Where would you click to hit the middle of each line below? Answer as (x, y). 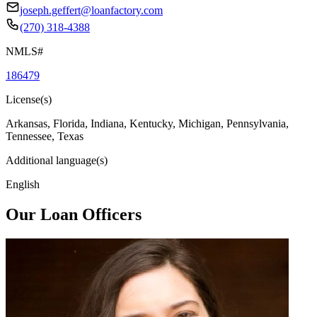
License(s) (29, 99)
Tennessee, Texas (45, 136)
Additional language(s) (57, 160)
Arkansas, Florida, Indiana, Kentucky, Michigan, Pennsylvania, (147, 123)
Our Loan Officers (74, 214)
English (23, 184)
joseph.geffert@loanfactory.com (91, 10)
